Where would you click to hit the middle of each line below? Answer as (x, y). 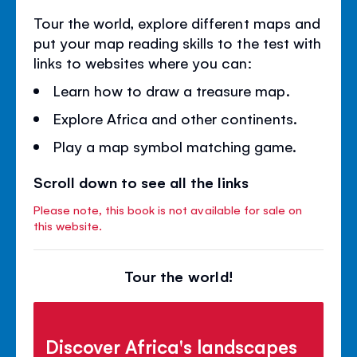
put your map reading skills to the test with (177, 43)
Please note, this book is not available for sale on (168, 210)
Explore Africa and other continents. (175, 118)
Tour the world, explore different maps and (177, 23)
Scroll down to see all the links (141, 182)
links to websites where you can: (143, 63)
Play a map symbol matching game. (175, 146)
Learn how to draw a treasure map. (171, 90)
